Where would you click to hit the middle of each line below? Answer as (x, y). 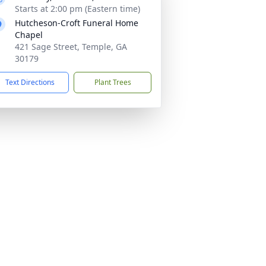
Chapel (29, 35)
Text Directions (30, 82)
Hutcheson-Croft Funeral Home (77, 23)
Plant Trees (113, 82)
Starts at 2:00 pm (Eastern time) (77, 9)
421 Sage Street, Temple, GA (71, 47)
